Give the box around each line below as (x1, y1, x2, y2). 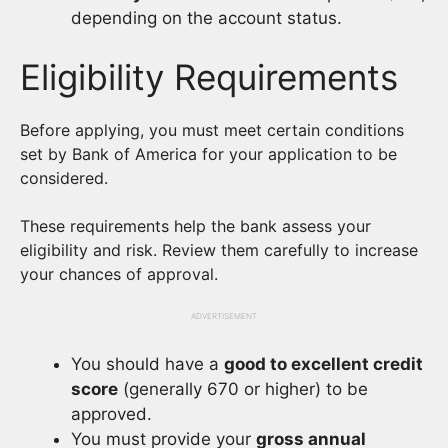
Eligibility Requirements (20, 56, 398, 98)
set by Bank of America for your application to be (20, 144, 397, 164)
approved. (71, 404, 152, 424)
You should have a (71, 354, 224, 374)
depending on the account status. (71, 7, 342, 28)
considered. (20, 168, 113, 188)
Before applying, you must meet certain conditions (20, 120, 404, 140)
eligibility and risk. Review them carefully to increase (20, 240, 418, 260)
